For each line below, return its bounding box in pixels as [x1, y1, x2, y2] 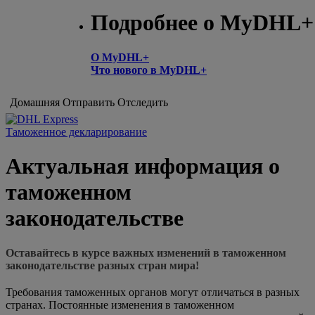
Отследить [117, 96, 168, 108]
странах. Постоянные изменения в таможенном [6, 298, 234, 311]
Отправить [63, 96, 115, 108]
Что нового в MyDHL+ [91, 63, 207, 76]
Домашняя [10, 96, 60, 108]
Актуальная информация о [6, 153, 280, 179]
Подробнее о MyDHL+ [91, 10, 314, 36]
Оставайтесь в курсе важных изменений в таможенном [6, 246, 286, 259]
